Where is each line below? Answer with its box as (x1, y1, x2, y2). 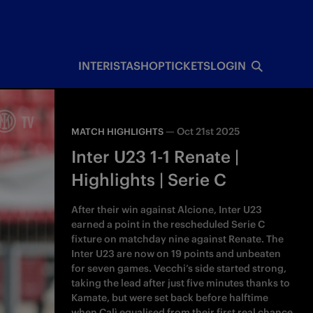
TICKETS (164, 59, 210, 73)
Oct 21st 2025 (177, 125, 240, 138)
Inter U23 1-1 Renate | (71, 146, 240, 167)
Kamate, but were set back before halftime (71, 291, 269, 304)
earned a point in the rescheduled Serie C (71, 218, 265, 231)
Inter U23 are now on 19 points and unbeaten (71, 247, 282, 260)
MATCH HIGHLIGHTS (71, 126, 164, 138)
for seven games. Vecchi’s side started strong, (71, 262, 287, 275)
